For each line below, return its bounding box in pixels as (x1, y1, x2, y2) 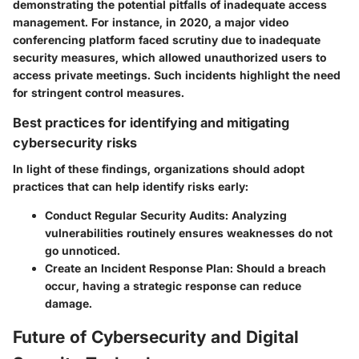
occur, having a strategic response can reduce (45, 278, 301, 292)
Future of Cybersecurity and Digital (13, 326, 299, 347)
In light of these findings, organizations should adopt (13, 161, 305, 175)
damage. (45, 296, 92, 310)
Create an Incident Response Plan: (45, 260, 233, 275)
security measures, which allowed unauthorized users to (13, 50, 326, 65)
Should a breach (233, 260, 326, 275)
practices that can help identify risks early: (13, 179, 248, 193)
